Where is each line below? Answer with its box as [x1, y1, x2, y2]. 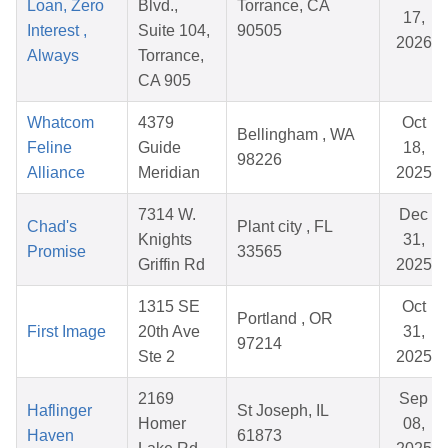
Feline [27, 139, 72, 157]
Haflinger [27, 402, 92, 420]
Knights [138, 231, 192, 249]
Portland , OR [237, 310, 333, 328]
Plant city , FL [237, 218, 333, 236]
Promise [27, 243, 86, 261]
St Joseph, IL [237, 402, 329, 420]
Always [27, 47, 79, 65]
